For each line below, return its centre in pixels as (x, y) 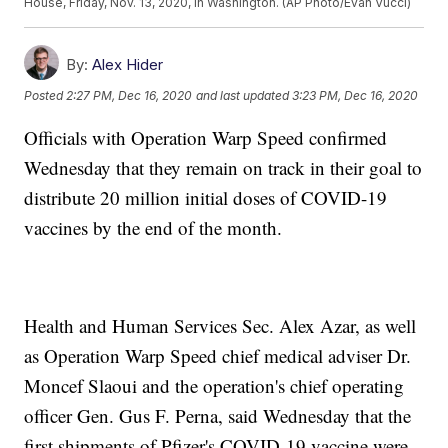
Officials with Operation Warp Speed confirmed (206, 138)
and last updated (243, 96)
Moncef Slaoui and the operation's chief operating (214, 386)
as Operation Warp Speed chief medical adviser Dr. (218, 356)
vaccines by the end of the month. (153, 228)
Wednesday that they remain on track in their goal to (223, 168)
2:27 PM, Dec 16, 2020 (129, 96)
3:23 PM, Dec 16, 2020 (355, 96)
